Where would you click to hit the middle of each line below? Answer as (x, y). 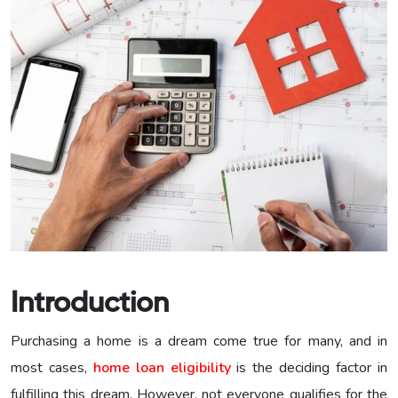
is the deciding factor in (309, 367)
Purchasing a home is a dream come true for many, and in (199, 341)
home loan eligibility (162, 367)
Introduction (90, 303)
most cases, (52, 367)
